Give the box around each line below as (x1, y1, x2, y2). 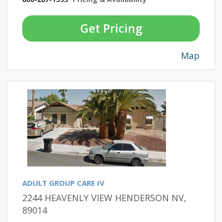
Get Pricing (80, 20, 142, 36)
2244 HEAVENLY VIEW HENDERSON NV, (22, 191, 186, 204)
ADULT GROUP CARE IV (22, 177, 105, 188)
